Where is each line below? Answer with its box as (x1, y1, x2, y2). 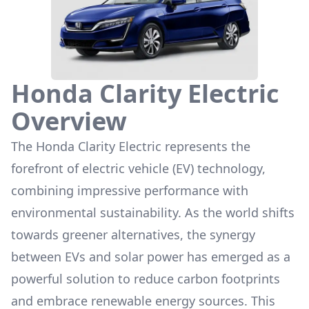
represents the (161, 138, 250, 154)
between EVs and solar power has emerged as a (11, 248, 290, 265)
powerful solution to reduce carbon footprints (11, 270, 280, 287)
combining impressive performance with (11, 182, 248, 199)
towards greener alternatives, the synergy (11, 226, 255, 243)
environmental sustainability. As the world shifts (11, 204, 295, 221)
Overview (11, 104, 127, 138)
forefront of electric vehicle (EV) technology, (11, 160, 266, 177)
